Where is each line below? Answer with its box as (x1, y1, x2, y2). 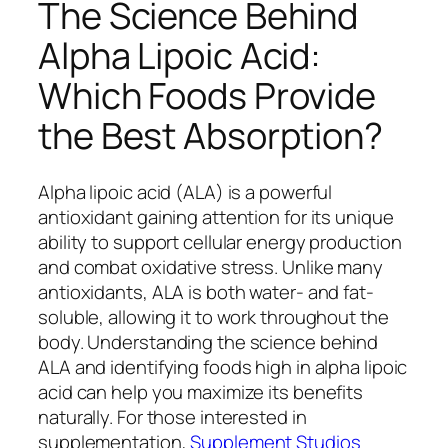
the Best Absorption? (38, 110, 383, 160)
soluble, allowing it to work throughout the (38, 303, 389, 330)
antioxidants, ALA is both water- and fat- (38, 278, 374, 305)
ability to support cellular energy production (38, 228, 402, 255)
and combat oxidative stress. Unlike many (38, 253, 383, 280)
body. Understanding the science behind (38, 328, 379, 355)
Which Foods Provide (38, 70, 377, 120)
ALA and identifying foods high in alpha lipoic (38, 353, 408, 380)
